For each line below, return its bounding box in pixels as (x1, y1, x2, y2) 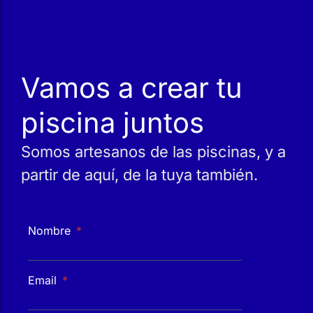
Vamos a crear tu (21, 70, 242, 105)
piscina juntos (21, 105, 204, 140)
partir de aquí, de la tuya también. (21, 165, 258, 184)
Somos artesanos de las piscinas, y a (21, 142, 286, 161)
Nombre (28, 223, 74, 238)
